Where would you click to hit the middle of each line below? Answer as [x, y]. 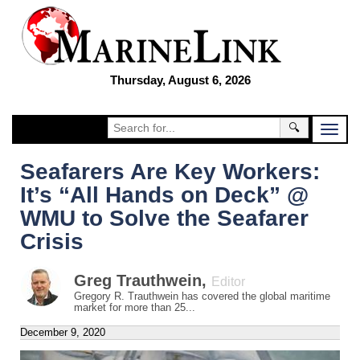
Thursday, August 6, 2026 [180, 80]
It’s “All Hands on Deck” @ [164, 195]
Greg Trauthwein [138, 280]
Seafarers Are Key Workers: [170, 172]
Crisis [52, 241]
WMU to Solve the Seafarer [164, 218]
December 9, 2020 [63, 332]
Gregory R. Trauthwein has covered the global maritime [202, 296]
